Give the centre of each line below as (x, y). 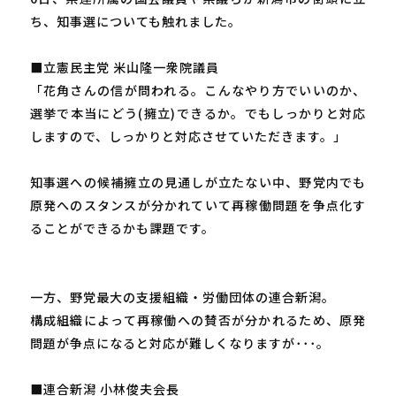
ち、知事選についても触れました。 (135, 21)
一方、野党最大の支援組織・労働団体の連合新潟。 (182, 297)
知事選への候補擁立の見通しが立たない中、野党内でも (198, 182)
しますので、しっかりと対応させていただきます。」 (188, 136)
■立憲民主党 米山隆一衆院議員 (124, 67)
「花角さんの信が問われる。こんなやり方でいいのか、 (198, 90)
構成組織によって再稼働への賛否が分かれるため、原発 (198, 320)
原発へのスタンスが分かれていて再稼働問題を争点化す (198, 205)
